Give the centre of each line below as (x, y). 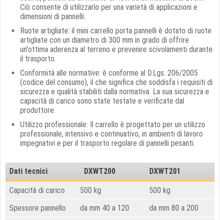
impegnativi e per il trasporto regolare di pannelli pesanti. (108, 143)
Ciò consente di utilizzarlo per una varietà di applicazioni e (109, 7)
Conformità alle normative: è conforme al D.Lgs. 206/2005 (109, 73)
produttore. (38, 110)
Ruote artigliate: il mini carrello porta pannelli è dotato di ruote (116, 31)
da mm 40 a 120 (105, 208)
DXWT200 (98, 171)
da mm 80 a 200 (174, 208)
